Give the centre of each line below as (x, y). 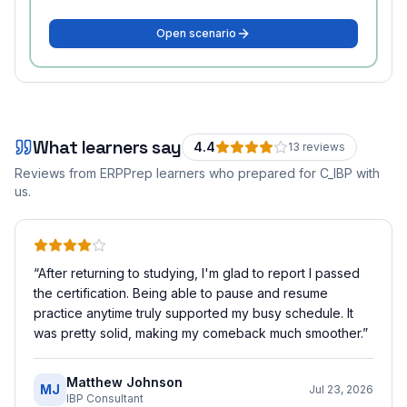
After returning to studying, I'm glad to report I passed (199, 273)
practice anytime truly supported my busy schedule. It (194, 313)
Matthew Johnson (124, 382)
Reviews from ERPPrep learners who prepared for (167, 173)
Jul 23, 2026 (341, 389)
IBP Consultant (105, 398)
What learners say (107, 147)
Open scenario (196, 33)
